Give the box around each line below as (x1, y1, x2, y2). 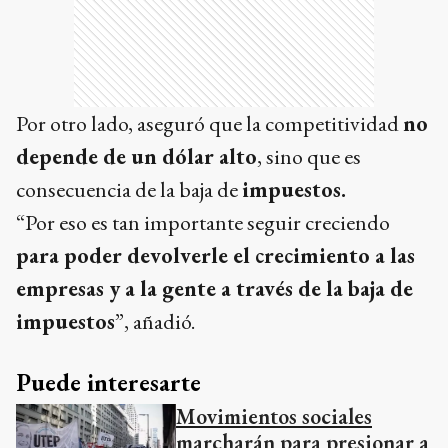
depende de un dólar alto (16, 141, 257, 171)
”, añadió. (115, 306, 195, 336)
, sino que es (257, 141, 361, 171)
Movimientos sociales (176, 401, 372, 431)
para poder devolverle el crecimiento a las (16, 240, 415, 270)
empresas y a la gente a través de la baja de (16, 273, 413, 303)
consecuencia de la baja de (16, 174, 242, 204)
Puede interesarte (16, 366, 201, 398)
